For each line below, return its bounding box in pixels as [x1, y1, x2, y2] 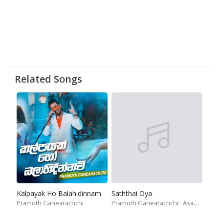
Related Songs [15, 72, 82, 86]
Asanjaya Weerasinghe [183, 198, 194, 207]
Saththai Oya [111, 189, 152, 198]
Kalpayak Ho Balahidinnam [17, 189, 101, 198]
